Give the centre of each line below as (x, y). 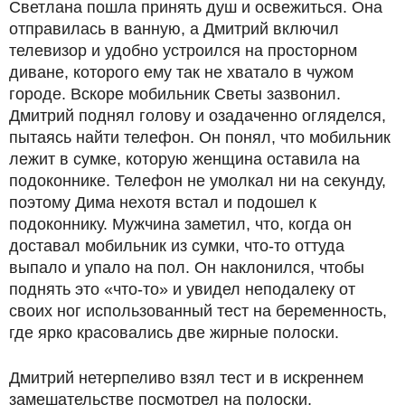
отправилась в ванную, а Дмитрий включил (174, 29)
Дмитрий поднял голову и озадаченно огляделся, (198, 116)
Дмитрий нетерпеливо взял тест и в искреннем (186, 378)
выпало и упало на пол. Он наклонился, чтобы (187, 268)
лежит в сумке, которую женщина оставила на (184, 159)
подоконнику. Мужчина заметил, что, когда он (180, 224)
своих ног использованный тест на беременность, (198, 311)
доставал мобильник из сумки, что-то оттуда (177, 246)
